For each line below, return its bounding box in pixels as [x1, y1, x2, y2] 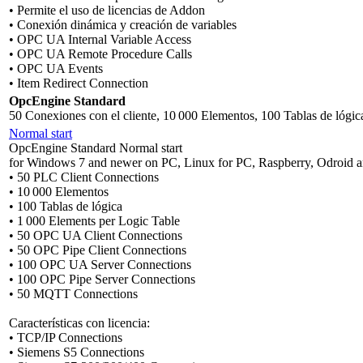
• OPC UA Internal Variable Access [9, 32, 191, 46]
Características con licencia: [9, 315, 150, 330]
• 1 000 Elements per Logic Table [9, 213, 180, 228]
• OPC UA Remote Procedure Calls [9, 46, 192, 61]
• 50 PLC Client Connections [9, 169, 159, 184]
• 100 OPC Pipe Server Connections [9, 271, 195, 286]
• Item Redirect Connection [9, 75, 148, 90]
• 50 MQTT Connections [9, 286, 138, 301]
